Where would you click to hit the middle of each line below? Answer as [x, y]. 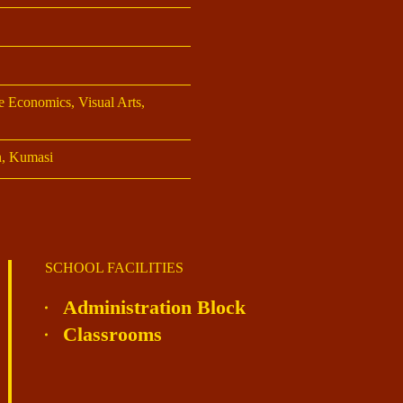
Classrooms [112, 335]
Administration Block [154, 308]
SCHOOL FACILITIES [114, 268]
